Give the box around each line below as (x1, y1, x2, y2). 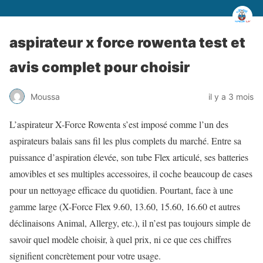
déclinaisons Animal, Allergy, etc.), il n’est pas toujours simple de (9, 217, 251, 229)
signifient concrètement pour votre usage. (9, 249, 161, 262)
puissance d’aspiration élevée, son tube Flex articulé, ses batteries (9, 151, 248, 163)
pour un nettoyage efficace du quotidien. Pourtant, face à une (9, 184, 233, 196)
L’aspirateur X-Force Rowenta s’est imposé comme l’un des (9, 118, 228, 130)
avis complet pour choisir (9, 59, 190, 76)
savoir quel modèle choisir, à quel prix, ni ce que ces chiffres (9, 233, 231, 245)
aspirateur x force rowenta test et (9, 34, 245, 51)
